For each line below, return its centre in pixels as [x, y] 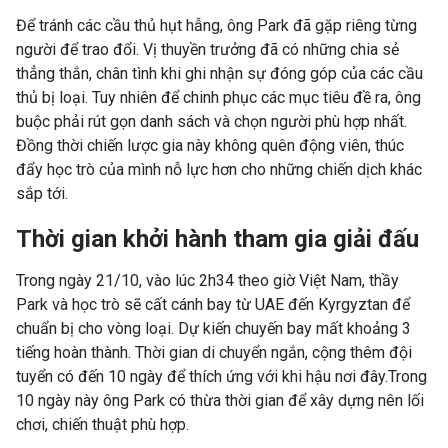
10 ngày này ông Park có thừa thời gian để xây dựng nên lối [220, 400]
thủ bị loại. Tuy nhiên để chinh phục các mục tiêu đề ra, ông [218, 97]
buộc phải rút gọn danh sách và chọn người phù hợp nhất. [211, 121]
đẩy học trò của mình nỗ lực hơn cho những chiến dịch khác [219, 169]
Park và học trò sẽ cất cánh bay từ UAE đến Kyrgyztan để [213, 304]
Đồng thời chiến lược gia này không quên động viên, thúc [210, 145]
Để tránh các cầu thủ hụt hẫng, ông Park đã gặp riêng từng [216, 25]
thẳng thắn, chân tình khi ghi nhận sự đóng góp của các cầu [219, 73]
